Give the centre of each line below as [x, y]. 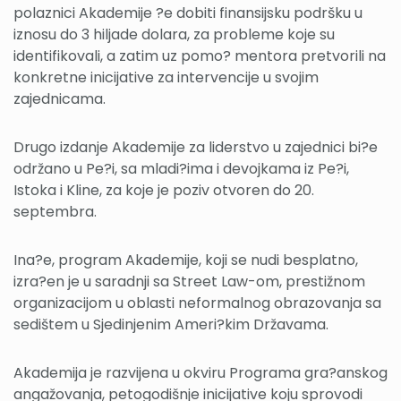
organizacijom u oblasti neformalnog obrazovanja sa [197, 303]
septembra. [55, 211]
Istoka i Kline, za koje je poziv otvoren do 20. [164, 190]
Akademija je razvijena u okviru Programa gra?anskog [200, 372]
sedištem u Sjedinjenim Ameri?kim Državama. [171, 324]
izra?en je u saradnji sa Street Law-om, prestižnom [189, 281]
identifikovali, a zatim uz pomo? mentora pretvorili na [200, 55]
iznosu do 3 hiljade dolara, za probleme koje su [174, 34]
